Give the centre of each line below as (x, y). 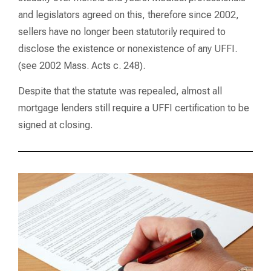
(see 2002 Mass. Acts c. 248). (82, 65)
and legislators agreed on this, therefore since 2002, (129, 15)
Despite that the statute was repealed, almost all (120, 91)
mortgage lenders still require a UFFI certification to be (134, 108)
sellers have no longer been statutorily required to (122, 31)
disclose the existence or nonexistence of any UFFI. (128, 48)
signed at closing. (55, 125)
